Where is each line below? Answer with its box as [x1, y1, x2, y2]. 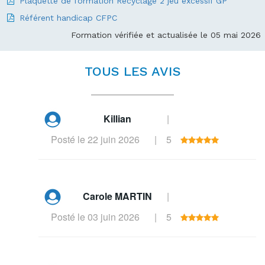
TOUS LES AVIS [84, 64, 181, 79]
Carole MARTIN [82, 189, 152, 203]
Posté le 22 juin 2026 [51, 132, 140, 146]
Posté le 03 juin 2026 [51, 210, 140, 224]
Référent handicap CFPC [19, 12, 117, 22]
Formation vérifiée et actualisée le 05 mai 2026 [71, 30, 261, 40]
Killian [103, 112, 131, 126]
